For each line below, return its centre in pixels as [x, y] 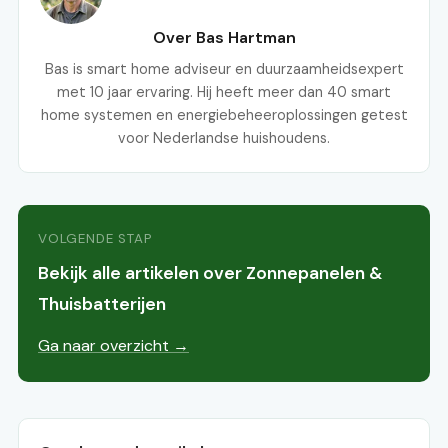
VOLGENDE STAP [95, 239]
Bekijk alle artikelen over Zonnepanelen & [210, 273]
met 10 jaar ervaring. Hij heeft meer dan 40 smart [224, 92]
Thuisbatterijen [102, 304]
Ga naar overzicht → [113, 346]
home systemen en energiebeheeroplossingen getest [224, 115]
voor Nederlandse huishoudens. [224, 138]
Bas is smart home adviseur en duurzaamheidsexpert [224, 69]
